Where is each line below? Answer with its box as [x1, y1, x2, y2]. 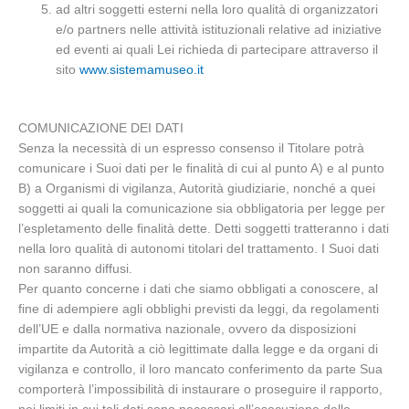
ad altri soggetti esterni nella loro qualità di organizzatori [56, 2, 379, 16]
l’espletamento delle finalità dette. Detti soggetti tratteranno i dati [18, 222, 389, 236]
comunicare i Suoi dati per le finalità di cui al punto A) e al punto [18, 162, 384, 176]
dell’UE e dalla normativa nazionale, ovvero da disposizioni [18, 322, 356, 337]
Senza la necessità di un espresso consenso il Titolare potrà [18, 142, 364, 156]
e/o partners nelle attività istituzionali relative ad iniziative [56, 22, 383, 37]
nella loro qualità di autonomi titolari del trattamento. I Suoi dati [18, 242, 379, 257]
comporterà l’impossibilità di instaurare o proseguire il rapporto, [18, 383, 383, 397]
